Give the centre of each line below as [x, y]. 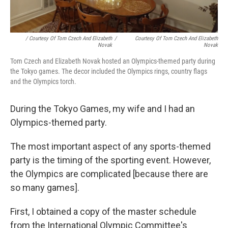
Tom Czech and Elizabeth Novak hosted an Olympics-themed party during [113, 61]
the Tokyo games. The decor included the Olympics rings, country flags [109, 72]
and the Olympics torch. [43, 82]
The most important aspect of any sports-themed [110, 147]
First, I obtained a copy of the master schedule [103, 212]
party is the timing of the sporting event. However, [110, 160]
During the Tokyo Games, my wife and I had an [103, 109]
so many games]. [45, 188]
